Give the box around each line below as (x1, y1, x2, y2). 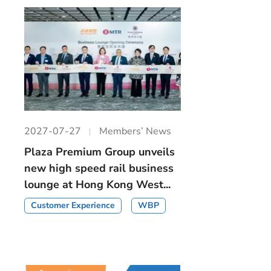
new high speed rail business (24, 161, 174, 176)
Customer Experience (31, 200, 116, 212)
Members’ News (99, 125, 172, 139)
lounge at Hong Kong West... (24, 177, 171, 192)
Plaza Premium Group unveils (24, 145, 175, 160)
